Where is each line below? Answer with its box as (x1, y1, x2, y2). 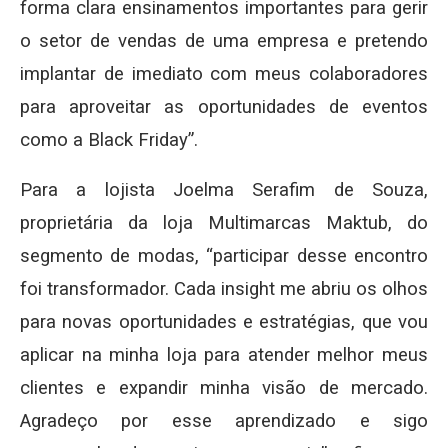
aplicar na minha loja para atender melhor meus (20, 344, 428, 367)
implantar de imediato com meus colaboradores (20, 63, 428, 86)
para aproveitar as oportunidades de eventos (20, 96, 428, 119)
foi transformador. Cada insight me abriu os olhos (20, 278, 428, 301)
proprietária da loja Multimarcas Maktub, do (20, 212, 428, 235)
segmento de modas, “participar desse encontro (20, 245, 428, 268)
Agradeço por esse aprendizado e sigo (20, 410, 428, 433)
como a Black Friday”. (20, 129, 198, 152)
